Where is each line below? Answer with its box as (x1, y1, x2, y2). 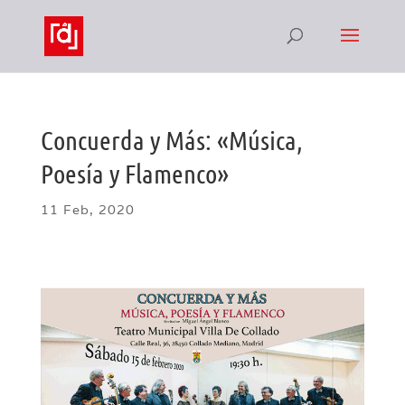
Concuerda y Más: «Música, (40, 124, 303, 155)
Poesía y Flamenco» (40, 157, 229, 189)
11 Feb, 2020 (40, 202, 135, 218)
